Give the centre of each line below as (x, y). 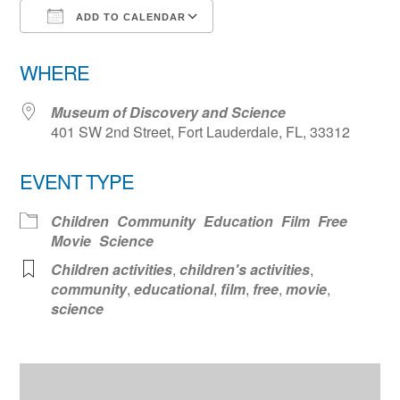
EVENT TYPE (77, 180)
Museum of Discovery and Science (169, 112)
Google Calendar (288, 48)
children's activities (245, 269)
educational (174, 288)
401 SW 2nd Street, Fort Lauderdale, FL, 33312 (201, 131)
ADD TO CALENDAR (129, 17)
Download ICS (100, 48)
